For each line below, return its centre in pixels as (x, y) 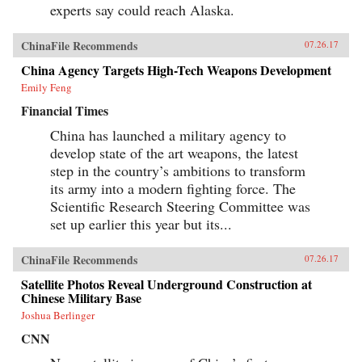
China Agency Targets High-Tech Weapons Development (176, 69)
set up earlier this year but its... (141, 223)
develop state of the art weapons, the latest (174, 152)
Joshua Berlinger (58, 315)
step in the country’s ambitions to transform (178, 170)
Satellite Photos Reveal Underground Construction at (166, 284)
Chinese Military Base (81, 297)
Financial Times (65, 110)
